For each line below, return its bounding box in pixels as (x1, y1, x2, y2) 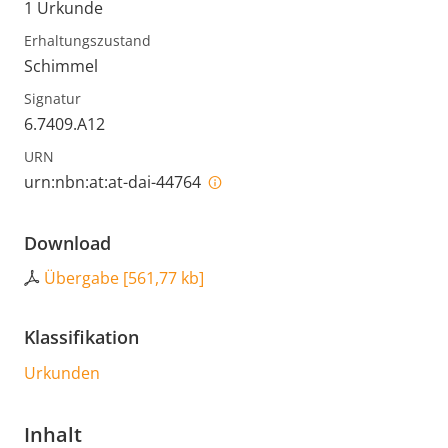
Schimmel (24, 55, 98, 78)
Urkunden (24, 362, 100, 385)
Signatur (24, 89, 81, 109)
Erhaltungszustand (24, 31, 151, 51)
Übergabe (44, 267, 119, 290)
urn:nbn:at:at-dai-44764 (24, 171, 205, 194)
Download (24, 231, 111, 256)
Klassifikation (24, 325, 139, 350)
